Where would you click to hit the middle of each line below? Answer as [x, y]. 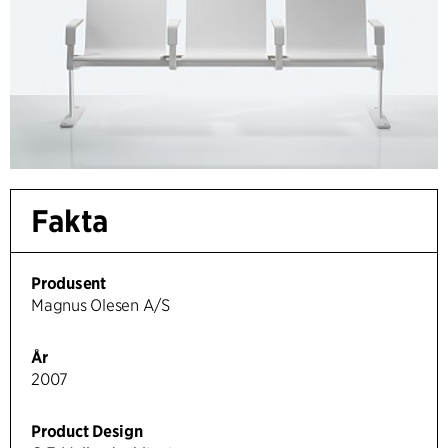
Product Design [87, 432]
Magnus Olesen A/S [100, 306]
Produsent [68, 284]
